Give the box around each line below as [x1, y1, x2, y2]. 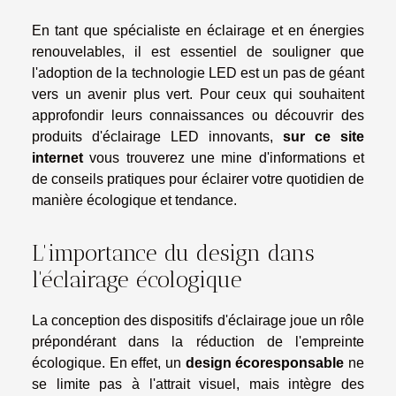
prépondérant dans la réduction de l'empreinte [32, 333, 364, 349]
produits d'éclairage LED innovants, [32, 129, 283, 145]
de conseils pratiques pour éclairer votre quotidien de [32, 171, 364, 187]
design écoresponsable [185, 354, 345, 370]
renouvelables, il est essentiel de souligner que [32, 44, 364, 60]
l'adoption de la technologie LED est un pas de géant [32, 65, 364, 81]
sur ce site [283, 129, 364, 145]
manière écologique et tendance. [32, 193, 237, 209]
